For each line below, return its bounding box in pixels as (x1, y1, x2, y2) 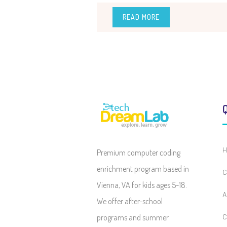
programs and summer (97, 212, 169, 222)
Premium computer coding (97, 147, 180, 158)
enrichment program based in (97, 164, 189, 174)
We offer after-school (97, 196, 163, 206)
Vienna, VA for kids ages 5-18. (97, 180, 187, 190)
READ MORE (123, 13, 160, 21)
